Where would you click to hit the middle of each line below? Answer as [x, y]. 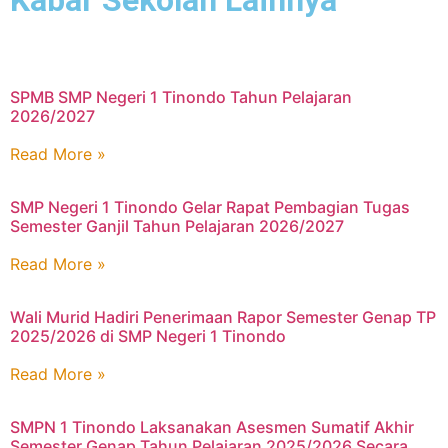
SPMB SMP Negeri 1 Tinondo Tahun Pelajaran [181, 97]
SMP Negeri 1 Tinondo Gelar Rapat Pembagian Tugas [210, 207]
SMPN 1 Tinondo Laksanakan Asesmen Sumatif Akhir [212, 427]
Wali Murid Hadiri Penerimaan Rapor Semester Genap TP [223, 317]
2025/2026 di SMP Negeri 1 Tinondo [148, 336]
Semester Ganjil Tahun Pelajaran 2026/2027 [177, 226]
